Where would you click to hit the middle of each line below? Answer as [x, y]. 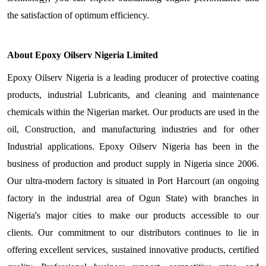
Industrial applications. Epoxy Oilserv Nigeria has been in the [133, 146]
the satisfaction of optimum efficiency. [79, 15]
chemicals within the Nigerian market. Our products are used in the [133, 112]
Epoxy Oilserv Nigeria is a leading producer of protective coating [133, 77]
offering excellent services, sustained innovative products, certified [133, 250]
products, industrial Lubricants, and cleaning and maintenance [133, 95]
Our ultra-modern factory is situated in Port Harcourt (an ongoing [133, 181]
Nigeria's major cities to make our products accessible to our [133, 215]
